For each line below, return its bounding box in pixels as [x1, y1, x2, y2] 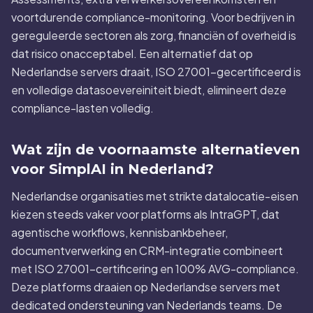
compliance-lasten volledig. [11, 101, 154, 115]
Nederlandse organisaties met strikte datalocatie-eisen [11, 189, 298, 203]
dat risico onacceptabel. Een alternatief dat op [11, 46, 253, 61]
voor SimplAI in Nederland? [11, 161, 214, 177]
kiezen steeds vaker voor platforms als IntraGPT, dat [11, 207, 279, 221]
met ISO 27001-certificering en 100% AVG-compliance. [11, 261, 299, 276]
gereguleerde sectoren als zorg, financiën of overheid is [11, 28, 296, 43]
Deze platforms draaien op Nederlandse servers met [11, 279, 280, 294]
